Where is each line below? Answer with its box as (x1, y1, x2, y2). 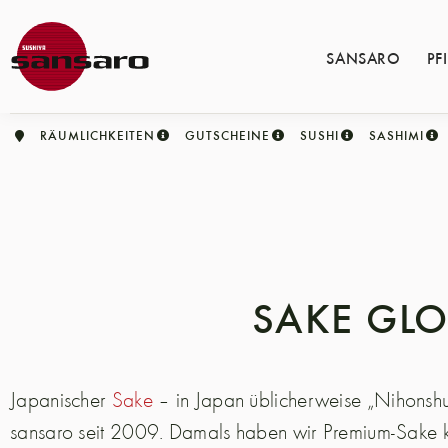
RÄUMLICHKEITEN (40, 126, 155, 145)
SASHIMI (369, 126, 424, 145)
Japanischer (10, 385, 112, 414)
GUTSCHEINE (185, 126, 270, 145)
